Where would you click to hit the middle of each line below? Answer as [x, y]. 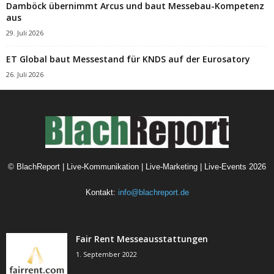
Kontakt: [102, 193]
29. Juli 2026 [25, 33]
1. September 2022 [106, 254]
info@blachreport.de [153, 193]
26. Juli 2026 [25, 75]
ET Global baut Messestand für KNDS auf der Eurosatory [128, 59]
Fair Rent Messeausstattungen [142, 239]
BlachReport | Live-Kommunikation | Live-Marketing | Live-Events [131, 167]
